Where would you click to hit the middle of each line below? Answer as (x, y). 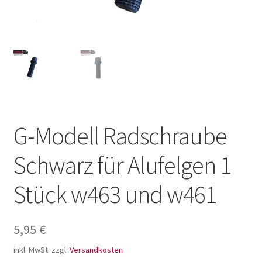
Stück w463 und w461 (115, 194)
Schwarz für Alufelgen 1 (122, 165)
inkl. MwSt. (31, 249)
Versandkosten (96, 249)
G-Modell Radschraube (120, 135)
